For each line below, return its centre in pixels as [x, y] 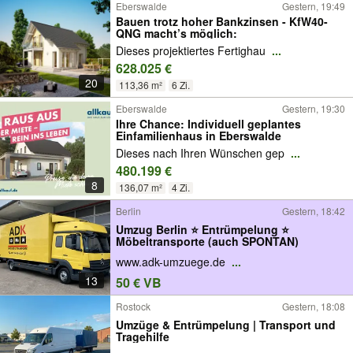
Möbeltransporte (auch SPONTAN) [253, 241]
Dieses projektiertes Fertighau [192, 51]
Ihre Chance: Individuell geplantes [208, 124]
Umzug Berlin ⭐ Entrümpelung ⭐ [203, 229]
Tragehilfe [143, 336]
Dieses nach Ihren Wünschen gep [202, 153]
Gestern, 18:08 [314, 306]
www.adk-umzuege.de [172, 262]
